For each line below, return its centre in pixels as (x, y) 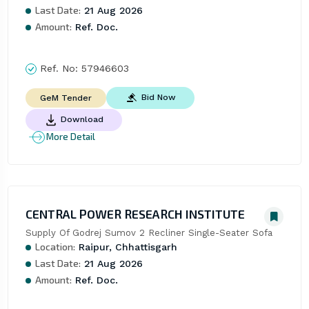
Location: (55, 246)
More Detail (70, 137)
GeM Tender (66, 98)
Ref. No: (59, 68)
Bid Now (158, 97)
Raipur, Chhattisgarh (126, 247)
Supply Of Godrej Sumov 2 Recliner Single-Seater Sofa (149, 232)
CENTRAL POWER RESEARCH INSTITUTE (135, 213)
